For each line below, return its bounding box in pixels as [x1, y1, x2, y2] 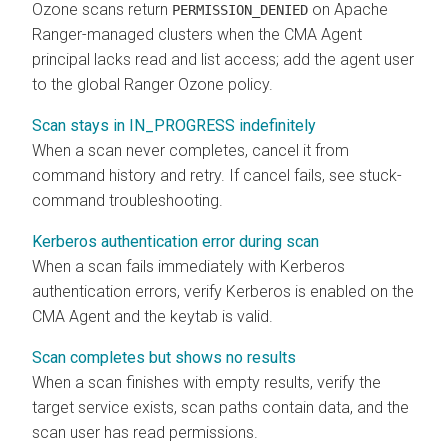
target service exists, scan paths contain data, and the [32, 397, 409, 417]
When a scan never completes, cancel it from [32, 140, 349, 160]
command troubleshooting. [32, 190, 223, 210]
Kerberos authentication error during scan [32, 231, 319, 251]
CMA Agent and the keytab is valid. [32, 306, 273, 326]
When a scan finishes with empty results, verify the [32, 372, 381, 392]
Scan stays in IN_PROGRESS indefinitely [32, 115, 316, 135]
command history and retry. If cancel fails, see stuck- [32, 165, 402, 185]
